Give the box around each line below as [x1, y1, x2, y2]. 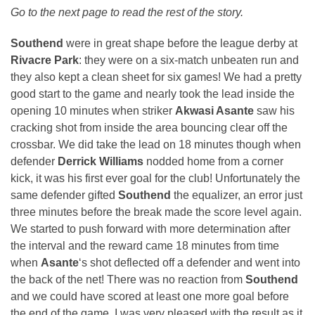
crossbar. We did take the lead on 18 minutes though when [11, 138, 301, 150]
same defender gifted [11, 188, 118, 201]
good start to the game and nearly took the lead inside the [11, 87, 295, 100]
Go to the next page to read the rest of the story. [11, 6, 243, 18]
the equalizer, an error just [174, 188, 302, 201]
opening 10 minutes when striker [11, 104, 175, 117]
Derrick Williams [58, 155, 143, 167]
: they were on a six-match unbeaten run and [79, 53, 299, 66]
